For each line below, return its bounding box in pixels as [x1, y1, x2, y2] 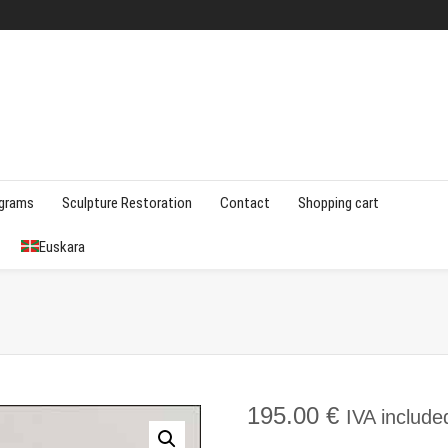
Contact [220, 194, 270, 212]
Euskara [39, 238, 85, 256]
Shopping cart [298, 194, 379, 212]
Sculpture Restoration [62, 194, 192, 212]
